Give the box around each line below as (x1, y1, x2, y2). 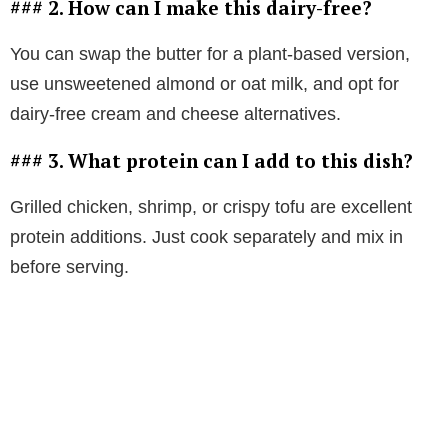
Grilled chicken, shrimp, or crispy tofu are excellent (10, 197, 412, 218)
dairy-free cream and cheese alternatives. (10, 104, 341, 125)
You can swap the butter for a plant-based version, (10, 44, 410, 65)
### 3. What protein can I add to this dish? (10, 148, 413, 174)
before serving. (10, 257, 129, 278)
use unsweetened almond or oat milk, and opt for (10, 74, 399, 95)
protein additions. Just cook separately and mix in (10, 227, 403, 248)
